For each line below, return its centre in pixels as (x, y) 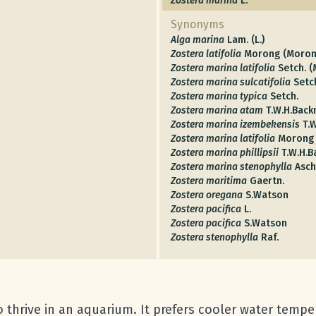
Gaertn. (267, 181)
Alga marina (197, 39)
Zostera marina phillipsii (225, 152)
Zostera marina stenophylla (231, 166)
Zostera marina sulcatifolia (231, 82)
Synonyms (197, 24)
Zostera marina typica (219, 96)
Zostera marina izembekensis (235, 124)
